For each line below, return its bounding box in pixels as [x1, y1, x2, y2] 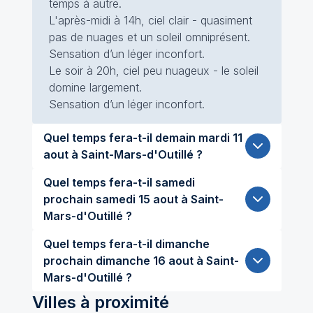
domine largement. [48, 80, 142, 94]
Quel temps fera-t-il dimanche [43, 237, 210, 251]
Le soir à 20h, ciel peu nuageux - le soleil [48, 64, 259, 78]
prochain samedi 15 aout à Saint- [43, 192, 96, 206]
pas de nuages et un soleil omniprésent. [48, 30, 250, 44]
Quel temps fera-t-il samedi [43, 175, 195, 189]
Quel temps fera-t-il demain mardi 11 [43, 131, 198, 145]
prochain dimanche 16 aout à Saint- [43, 254, 96, 268]
